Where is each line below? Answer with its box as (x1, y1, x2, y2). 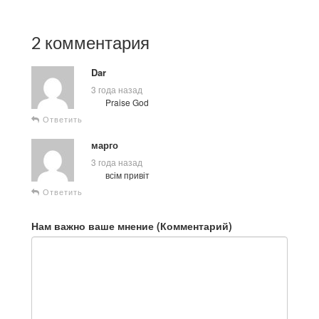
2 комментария (31, 31, 150, 53)
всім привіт (105, 168, 150, 181)
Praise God (105, 95, 149, 108)
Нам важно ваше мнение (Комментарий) (31, 218, 232, 233)
